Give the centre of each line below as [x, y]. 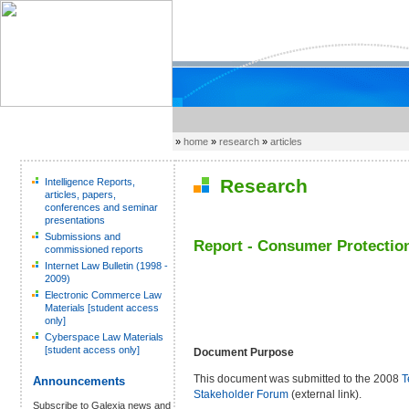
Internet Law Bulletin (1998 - [106, 266]
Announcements [79, 381]
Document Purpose [244, 352]
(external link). [325, 394]
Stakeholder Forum [241, 394]
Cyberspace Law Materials [104, 337]
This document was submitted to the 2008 [298, 378]
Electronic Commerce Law [103, 295]
